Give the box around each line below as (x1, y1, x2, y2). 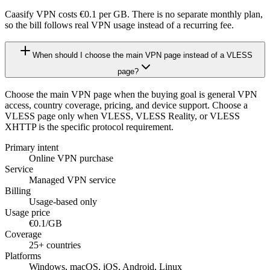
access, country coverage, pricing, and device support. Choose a (5, 99, 248, 110)
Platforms (5, 250, 41, 261)
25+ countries (29, 239, 81, 250)
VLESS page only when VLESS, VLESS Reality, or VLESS (5, 110, 240, 121)
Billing (5, 185, 31, 196)
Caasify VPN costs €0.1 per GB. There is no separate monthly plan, (5, 8, 263, 19)
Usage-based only (29, 196, 97, 207)
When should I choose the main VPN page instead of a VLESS (32, 51, 253, 60)
